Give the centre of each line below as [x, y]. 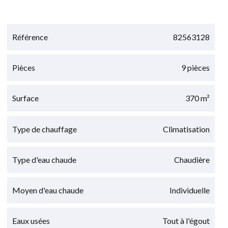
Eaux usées [31, 221]
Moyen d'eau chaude [48, 190]
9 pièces [196, 68]
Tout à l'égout [186, 221]
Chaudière [192, 159]
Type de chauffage [45, 129]
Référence [30, 37]
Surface [26, 98]
